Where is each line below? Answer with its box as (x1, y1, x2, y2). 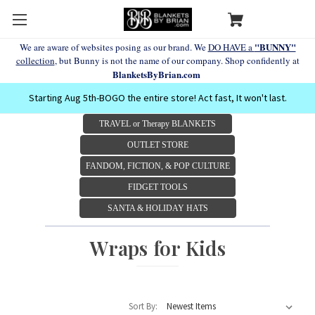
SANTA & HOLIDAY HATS (107, 202, 208, 213)
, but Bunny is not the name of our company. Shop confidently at (54, 54, 300, 67)
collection (15, 54, 55, 67)
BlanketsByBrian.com (112, 67, 203, 81)
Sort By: (129, 300, 157, 312)
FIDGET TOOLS (127, 181, 188, 192)
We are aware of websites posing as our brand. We (19, 41, 208, 53)
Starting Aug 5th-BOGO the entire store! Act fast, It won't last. (28, 91, 287, 104)
